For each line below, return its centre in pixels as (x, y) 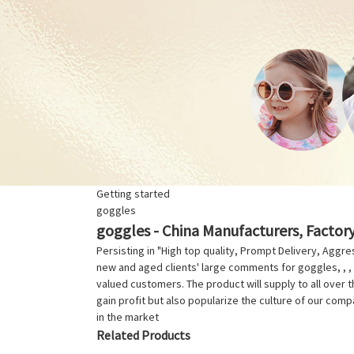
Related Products (143, 335)
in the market (128, 316)
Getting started (133, 193)
